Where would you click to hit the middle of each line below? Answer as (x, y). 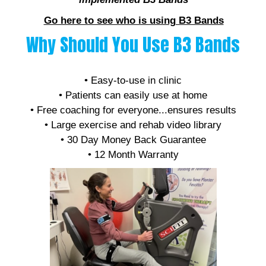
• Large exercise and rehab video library (133, 125)
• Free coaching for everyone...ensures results (133, 110)
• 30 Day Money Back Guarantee (133, 140)
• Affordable (133, 66)
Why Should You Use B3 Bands (133, 45)
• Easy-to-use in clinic (133, 81)
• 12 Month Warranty (133, 155)
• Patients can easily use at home (133, 96)
